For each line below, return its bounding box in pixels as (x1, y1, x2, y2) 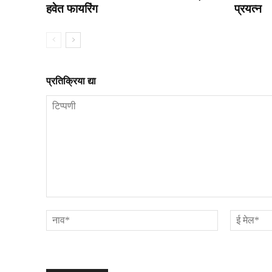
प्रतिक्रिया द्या (46, 75, 96, 86)
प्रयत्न (234, 2, 262, 15)
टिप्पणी (46, 196, 71, 209)
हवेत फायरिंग (46, 2, 98, 15)
